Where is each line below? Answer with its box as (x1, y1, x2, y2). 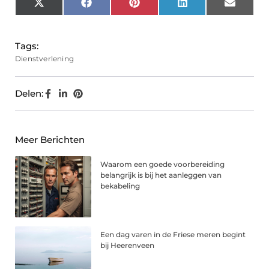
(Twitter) (43, 10, 82, 22)
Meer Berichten (15, 134, 85, 146)
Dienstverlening (15, 54, 74, 64)
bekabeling (100, 181, 141, 191)
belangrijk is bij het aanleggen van (100, 171, 222, 180)
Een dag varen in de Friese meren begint (100, 230, 246, 240)
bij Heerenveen (100, 241, 155, 250)
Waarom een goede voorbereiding (100, 160, 225, 169)
